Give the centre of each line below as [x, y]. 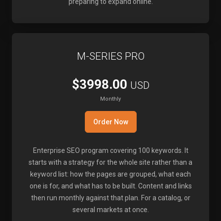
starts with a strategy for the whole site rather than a [110, 162]
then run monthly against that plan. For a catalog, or [110, 198]
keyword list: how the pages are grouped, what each [110, 174]
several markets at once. [110, 210]
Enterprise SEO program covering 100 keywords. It [110, 150]
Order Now [110, 122]
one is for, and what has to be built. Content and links [110, 186]
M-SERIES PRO [110, 56]
